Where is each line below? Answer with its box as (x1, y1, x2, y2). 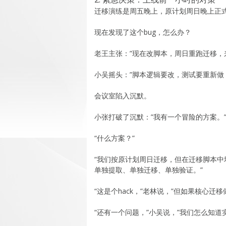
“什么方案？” (94, 133, 135, 143)
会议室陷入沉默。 (94, 90, 151, 100)
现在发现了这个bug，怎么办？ (94, 27, 191, 37)
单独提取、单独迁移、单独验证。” (94, 164, 203, 175)
